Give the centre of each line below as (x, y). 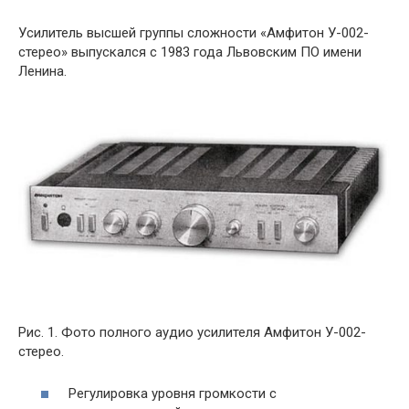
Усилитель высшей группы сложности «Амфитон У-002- (194, 33)
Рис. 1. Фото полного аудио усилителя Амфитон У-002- (192, 332)
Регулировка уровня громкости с (173, 394)
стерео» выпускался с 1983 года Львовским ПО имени (190, 52)
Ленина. (42, 71)
